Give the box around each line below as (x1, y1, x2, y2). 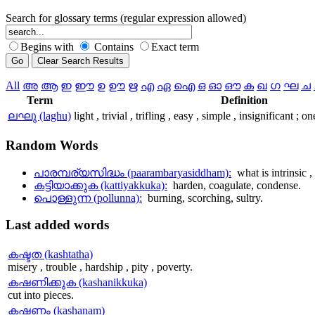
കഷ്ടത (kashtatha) (8, 248, 93, 261)
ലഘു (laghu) (8, 110, 71, 122)
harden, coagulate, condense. (173, 179, 301, 191)
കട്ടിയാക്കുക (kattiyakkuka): (34, 179, 167, 191)
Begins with (20, 41, 77, 53)
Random (6, 137, 56, 153)
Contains (91, 41, 136, 53)
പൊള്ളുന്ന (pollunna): (34, 191, 142, 204)
